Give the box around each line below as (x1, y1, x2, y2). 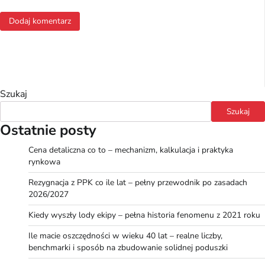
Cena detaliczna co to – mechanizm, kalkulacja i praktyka (28, 144, 233, 156)
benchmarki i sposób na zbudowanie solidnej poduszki (28, 241, 228, 253)
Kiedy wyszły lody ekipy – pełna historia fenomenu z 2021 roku (28, 209, 260, 221)
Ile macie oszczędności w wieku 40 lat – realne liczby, (28, 230, 222, 241)
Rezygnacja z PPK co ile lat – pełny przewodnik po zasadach (28, 176, 247, 188)
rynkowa (28, 156, 60, 167)
